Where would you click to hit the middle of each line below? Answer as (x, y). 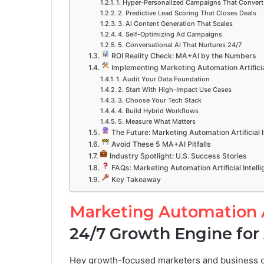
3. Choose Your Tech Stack (159, 100)
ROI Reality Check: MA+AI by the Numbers (183, 56)
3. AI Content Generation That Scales (175, 24)
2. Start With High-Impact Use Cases (174, 90)
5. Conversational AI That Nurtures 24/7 (179, 45)
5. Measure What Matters (156, 121)
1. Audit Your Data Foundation (163, 79)
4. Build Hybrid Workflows (158, 111)
